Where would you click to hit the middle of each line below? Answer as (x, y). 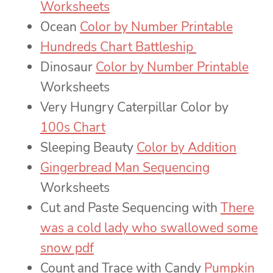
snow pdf (67, 248)
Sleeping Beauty (88, 148)
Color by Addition (186, 148)
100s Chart (73, 128)
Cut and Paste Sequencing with (130, 208)
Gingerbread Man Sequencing (125, 168)
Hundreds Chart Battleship (118, 47)
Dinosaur (68, 67)
